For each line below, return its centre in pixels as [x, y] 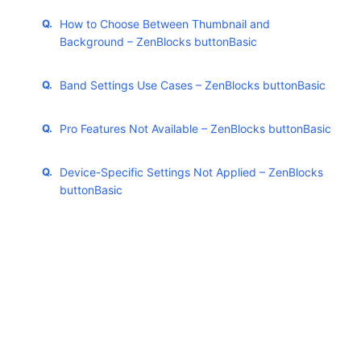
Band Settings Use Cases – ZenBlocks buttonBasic [193, 85]
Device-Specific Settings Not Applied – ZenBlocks [191, 172]
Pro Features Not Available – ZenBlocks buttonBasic [195, 129]
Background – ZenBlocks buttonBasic [158, 42]
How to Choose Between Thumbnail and [165, 24]
